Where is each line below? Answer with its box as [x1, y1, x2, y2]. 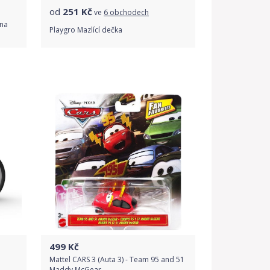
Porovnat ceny [88, 67, 148, 78]
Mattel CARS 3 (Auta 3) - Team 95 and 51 [49, 254, 184, 265]
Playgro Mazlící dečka [49, 24, 122, 35]
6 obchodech [104, 7, 149, 17]
